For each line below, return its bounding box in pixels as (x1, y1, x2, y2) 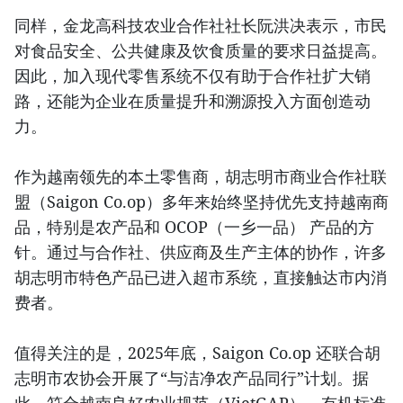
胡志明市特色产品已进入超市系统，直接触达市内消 (14, 266, 387, 289)
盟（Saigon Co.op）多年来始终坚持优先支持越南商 (14, 191, 389, 213)
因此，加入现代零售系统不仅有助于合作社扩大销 (14, 65, 371, 87)
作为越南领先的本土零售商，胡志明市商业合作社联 (14, 166, 387, 188)
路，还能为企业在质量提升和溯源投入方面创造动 (14, 90, 371, 112)
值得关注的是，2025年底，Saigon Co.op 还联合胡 (14, 342, 381, 364)
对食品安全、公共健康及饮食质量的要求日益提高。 (14, 40, 387, 62)
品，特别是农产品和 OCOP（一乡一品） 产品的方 (14, 216, 374, 238)
